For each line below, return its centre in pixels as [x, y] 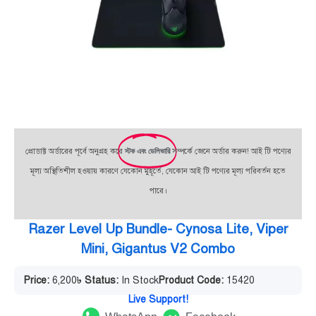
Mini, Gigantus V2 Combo [158, 248]
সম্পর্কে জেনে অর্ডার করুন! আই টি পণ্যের [231, 151]
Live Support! [158, 299]
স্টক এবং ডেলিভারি [147, 151]
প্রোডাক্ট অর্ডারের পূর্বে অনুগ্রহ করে [75, 151]
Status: [102, 280]
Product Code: [191, 280]
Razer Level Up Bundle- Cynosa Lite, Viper [158, 229]
